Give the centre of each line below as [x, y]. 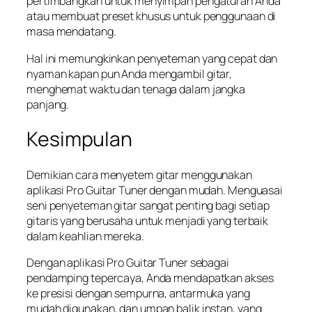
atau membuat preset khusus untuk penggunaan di [151, 16]
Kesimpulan [79, 139]
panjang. [48, 104]
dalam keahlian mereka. [86, 236]
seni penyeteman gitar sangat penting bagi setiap [148, 205]
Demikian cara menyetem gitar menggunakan [139, 174]
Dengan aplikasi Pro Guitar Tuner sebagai [128, 263]
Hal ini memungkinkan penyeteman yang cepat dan [152, 58]
